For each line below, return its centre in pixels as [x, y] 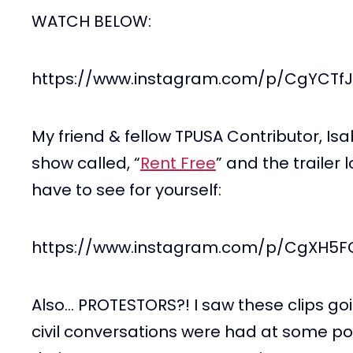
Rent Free [178, 163]
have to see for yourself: [126, 190]
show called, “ [86, 163]
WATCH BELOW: [91, 21]
